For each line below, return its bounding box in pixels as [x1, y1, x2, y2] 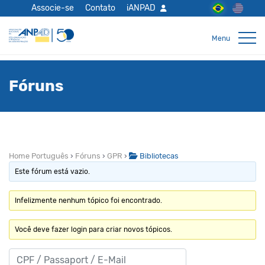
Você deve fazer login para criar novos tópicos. [15, 225, 173, 234]
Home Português [9, 151, 69, 160]
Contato [85, 3, 116, 12]
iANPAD [127, 3, 156, 12]
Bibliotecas [138, 151, 179, 160]
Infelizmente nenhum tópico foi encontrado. [15, 196, 163, 205]
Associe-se [31, 3, 75, 12]
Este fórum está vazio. [15, 167, 91, 176]
